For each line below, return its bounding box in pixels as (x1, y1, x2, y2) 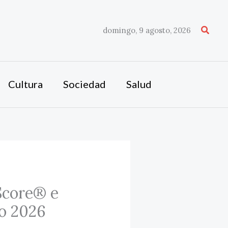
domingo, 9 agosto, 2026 (102, 25, 191, 35)
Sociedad (63, 78, 106, 90)
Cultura (8, 78, 43, 90)
